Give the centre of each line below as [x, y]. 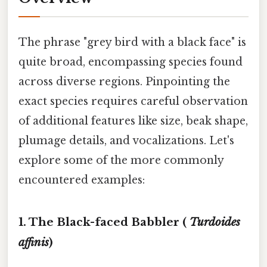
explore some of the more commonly [121, 160]
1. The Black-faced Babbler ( [104, 222]
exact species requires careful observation [133, 101]
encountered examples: [82, 180]
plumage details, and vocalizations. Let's [126, 140]
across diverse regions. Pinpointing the [124, 81]
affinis [34, 242]
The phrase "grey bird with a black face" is [132, 42]
